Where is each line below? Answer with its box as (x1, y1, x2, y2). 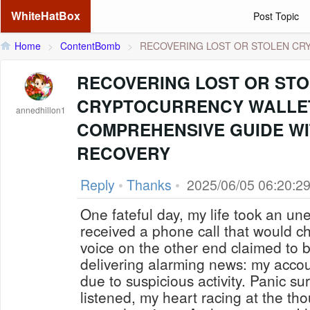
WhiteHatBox (11, 8, 80, 24)
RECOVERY (77, 141, 170, 165)
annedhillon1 (16, 104, 66, 116)
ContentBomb (60, 39, 120, 53)
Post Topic (253, 9, 299, 23)
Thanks (127, 175, 172, 194)
